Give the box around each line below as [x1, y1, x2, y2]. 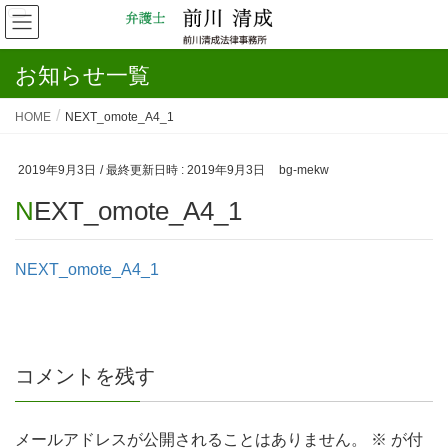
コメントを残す [15, 364, 155, 387]
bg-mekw [278, 163, 329, 177]
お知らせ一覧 [15, 63, 150, 88]
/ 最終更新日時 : [100, 163, 187, 177]
